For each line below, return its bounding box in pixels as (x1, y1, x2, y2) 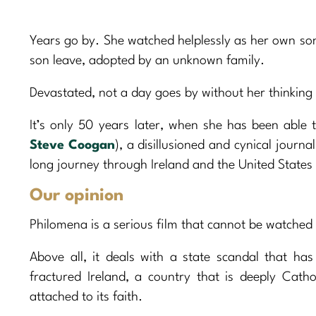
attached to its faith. (30, 290, 142, 303)
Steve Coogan (30, 138, 115, 152)
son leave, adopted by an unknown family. (30, 54, 265, 67)
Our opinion (30, 187, 123, 205)
